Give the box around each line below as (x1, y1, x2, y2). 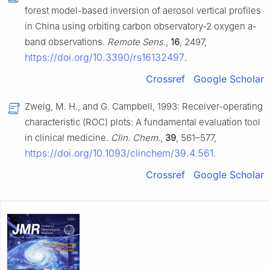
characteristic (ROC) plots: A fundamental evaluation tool (25, 116, 260, 128)
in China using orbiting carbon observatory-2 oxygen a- (25, 20, 257, 33)
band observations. (25, 36, 107, 48)
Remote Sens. (107, 36, 166, 48)
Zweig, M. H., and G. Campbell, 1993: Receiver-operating (25, 101, 263, 113)
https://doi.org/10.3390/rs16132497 (25, 51, 184, 64)
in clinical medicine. (25, 132, 111, 144)
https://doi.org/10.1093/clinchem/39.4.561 (25, 147, 213, 160)
